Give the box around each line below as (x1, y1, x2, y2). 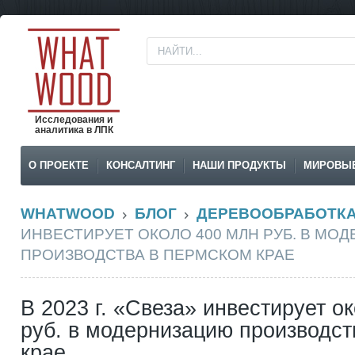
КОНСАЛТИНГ (106, 159, 175, 171)
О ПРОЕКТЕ (29, 159, 89, 171)
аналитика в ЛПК (34, 124, 113, 136)
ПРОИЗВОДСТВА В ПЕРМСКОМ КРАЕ (21, 246, 295, 263)
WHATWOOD (21, 205, 115, 222)
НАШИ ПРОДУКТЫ (193, 159, 286, 171)
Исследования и (35, 114, 113, 125)
